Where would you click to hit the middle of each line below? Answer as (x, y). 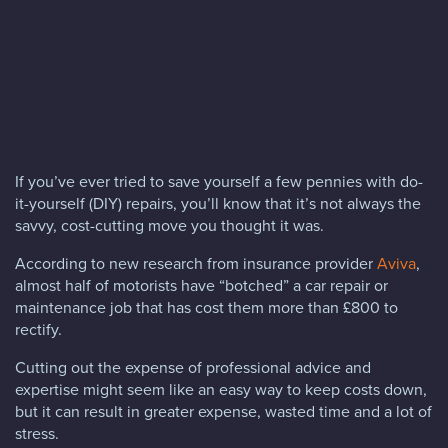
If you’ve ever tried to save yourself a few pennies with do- (219, 180)
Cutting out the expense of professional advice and (193, 366)
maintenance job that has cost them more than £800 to (206, 306)
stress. (37, 432)
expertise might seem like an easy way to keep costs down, (221, 388)
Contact (90, 169)
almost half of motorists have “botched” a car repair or (201, 284)
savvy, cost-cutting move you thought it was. (169, 224)
